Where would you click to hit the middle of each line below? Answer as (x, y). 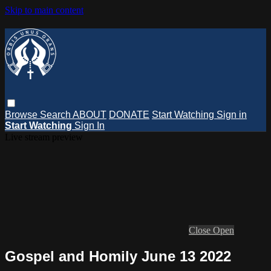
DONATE (129, 114)
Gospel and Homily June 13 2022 (118, 256)
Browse (22, 114)
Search (56, 114)
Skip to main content (44, 10)
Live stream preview (44, 137)
